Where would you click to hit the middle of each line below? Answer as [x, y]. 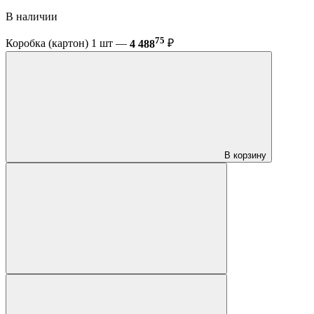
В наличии [32, 17]
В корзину [245, 155]
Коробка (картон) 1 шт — [68, 43]
